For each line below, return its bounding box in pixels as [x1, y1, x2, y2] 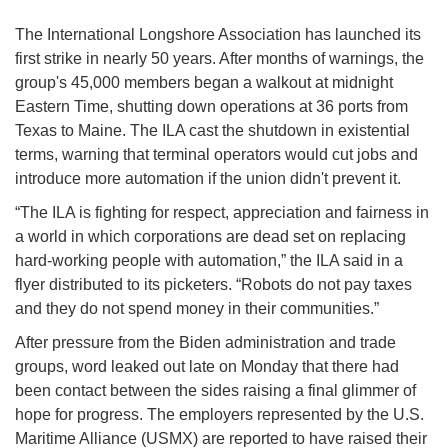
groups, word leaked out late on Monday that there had [15, 358, 399, 376]
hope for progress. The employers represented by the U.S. [15, 406, 424, 424]
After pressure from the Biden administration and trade [15, 334, 396, 352]
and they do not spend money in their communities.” [15, 300, 379, 318]
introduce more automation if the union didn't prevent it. [15, 170, 405, 188]
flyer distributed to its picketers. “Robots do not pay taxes [15, 276, 412, 294]
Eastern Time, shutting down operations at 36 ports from [15, 98, 408, 116]
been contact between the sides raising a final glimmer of [15, 382, 416, 400]
